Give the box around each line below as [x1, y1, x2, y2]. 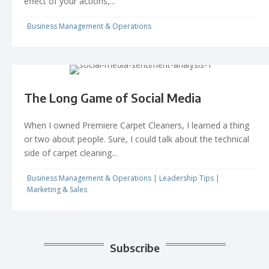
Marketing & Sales [27, 184, 87, 195]
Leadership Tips [159, 172, 214, 183]
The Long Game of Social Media [24, 89, 201, 105]
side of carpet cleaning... [24, 147, 117, 159]
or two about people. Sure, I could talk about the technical [24, 133, 249, 145]
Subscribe [109, 240, 160, 255]
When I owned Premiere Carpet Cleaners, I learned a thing [24, 119, 249, 131]
